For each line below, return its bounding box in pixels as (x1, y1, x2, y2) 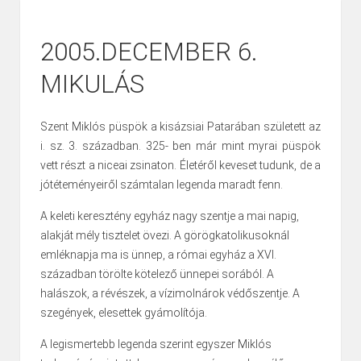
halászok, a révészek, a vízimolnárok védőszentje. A (40, 287, 300, 301)
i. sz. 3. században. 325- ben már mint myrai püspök (40, 139, 321, 153)
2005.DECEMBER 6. (40, 37, 257, 68)
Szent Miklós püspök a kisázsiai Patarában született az (40, 120, 321, 134)
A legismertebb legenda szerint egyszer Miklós (40, 338, 272, 351)
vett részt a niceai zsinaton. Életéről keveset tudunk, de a (40, 159, 321, 172)
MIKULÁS (40, 69, 144, 100)
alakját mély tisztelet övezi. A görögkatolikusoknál (40, 229, 289, 243)
